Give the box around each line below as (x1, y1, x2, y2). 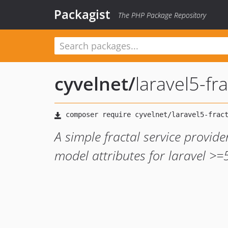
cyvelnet (54, 71, 128, 96)
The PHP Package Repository (118, 10, 206, 20)
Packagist (54, 6, 110, 22)
